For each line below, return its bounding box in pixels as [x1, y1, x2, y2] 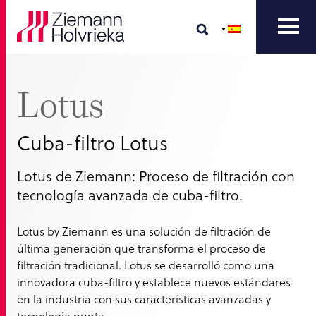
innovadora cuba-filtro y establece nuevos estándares [17, 274, 291, 290]
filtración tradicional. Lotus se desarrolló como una [17, 257, 274, 273]
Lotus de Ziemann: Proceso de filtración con [17, 166, 295, 186]
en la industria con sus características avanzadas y [17, 291, 271, 307]
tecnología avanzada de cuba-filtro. [17, 186, 243, 205]
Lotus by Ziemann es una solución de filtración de [17, 224, 271, 239]
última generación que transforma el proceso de [17, 241, 266, 256]
